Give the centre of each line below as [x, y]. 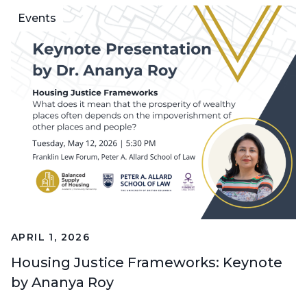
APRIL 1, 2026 [51, 237]
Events [37, 19]
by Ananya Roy [62, 283]
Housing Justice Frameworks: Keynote [147, 263]
